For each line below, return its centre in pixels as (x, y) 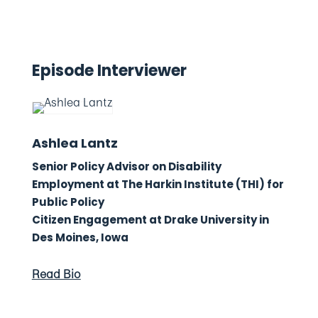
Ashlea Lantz (75, 143)
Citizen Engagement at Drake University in (150, 220)
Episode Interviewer (109, 71)
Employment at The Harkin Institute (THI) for (158, 184)
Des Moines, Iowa (80, 237)
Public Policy (68, 202)
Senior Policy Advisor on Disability (126, 166)
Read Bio (56, 274)
